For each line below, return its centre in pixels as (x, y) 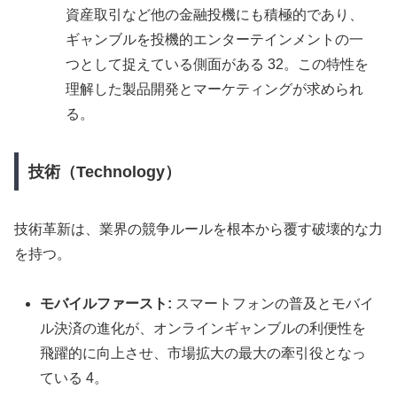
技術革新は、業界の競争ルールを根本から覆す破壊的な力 (198, 229)
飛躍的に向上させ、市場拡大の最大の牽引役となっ (203, 354)
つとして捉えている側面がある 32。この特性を (218, 64)
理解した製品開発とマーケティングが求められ (215, 89)
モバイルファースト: (106, 304)
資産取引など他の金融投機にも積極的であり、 (215, 14)
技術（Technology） (104, 171)
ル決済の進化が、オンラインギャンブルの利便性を (203, 329)
